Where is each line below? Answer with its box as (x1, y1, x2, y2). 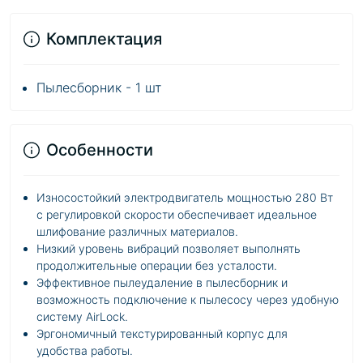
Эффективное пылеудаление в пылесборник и (36, 275, 288, 289)
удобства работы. (36, 344, 133, 357)
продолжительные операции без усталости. (36, 258, 277, 272)
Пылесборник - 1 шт (36, 79, 161, 96)
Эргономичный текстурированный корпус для (36, 327, 288, 340)
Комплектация (46, 29, 162, 49)
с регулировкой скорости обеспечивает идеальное (36, 207, 317, 221)
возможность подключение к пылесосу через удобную (36, 293, 339, 306)
